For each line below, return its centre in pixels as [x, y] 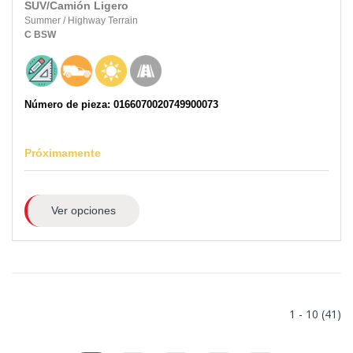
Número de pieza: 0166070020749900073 [121, 105]
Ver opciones [83, 211]
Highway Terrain [103, 21]
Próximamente [63, 153]
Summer [44, 21]
